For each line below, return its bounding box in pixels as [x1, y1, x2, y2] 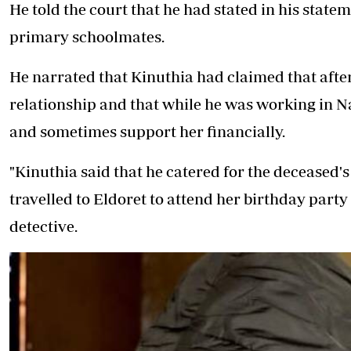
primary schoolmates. [9, 27, 165, 46]
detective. [9, 217, 78, 236]
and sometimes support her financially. [9, 122, 285, 141]
